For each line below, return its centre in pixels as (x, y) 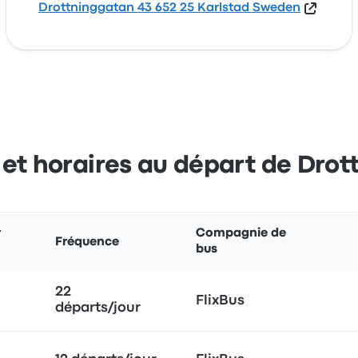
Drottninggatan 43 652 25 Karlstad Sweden (169, 8)
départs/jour (98, 308)
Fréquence (87, 242)
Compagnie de (241, 233)
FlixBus (220, 301)
